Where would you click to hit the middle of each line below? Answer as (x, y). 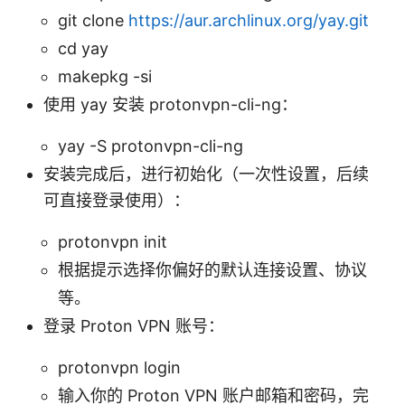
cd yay (83, 48)
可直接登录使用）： (117, 200)
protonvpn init (113, 241)
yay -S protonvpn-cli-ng (151, 146)
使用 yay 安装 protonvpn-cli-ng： (170, 104)
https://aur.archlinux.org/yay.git (249, 20)
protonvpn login (119, 367)
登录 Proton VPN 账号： (134, 325)
